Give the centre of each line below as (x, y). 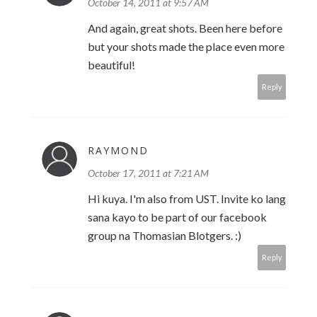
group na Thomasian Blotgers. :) (165, 236)
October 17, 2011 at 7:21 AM (148, 173)
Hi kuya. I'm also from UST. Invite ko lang (187, 199)
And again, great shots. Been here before (185, 28)
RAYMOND (118, 151)
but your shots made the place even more (186, 47)
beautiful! (111, 65)
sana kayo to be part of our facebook (177, 217)
